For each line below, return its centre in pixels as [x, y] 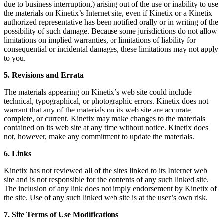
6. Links [18, 154]
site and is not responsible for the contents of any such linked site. [106, 180]
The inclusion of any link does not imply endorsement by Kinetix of [110, 189]
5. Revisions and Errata [44, 75]
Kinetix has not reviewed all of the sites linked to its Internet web [106, 171]
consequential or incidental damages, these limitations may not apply [111, 49]
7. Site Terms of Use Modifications [61, 215]
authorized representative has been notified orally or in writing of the [111, 22]
